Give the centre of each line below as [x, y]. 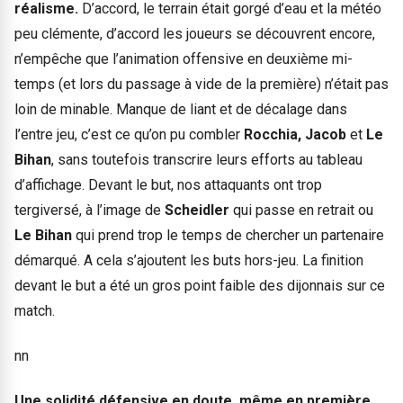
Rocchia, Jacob [297, 134]
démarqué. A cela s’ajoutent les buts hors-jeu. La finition [189, 260]
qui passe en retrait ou [303, 210]
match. [35, 310]
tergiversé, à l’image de [90, 210]
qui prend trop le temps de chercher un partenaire [228, 235]
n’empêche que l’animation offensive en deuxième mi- [184, 58]
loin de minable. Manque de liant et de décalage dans [181, 109]
